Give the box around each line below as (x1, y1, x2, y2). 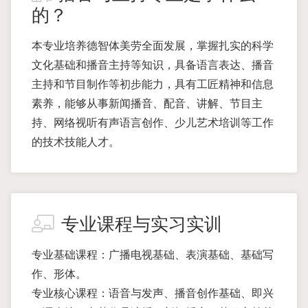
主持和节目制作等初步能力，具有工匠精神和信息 (32, 78, 274, 90)
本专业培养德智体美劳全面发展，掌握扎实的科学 (32, 40, 274, 52)
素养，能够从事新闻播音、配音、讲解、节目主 (32, 98, 263, 109)
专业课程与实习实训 (61, 214, 222, 234)
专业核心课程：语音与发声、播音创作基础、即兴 (32, 287, 274, 299)
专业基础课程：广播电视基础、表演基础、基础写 (32, 249, 274, 261)
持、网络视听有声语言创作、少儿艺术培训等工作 (32, 117, 274, 129)
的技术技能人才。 (32, 136, 120, 148)
